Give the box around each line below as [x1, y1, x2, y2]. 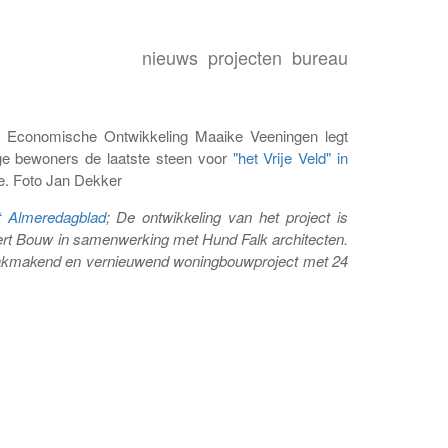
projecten [208, 44, 282, 71]
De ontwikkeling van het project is [116, 206, 349, 227]
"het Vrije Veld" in [232, 147, 348, 168]
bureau [292, 44, 348, 71]
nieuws [142, 44, 198, 71]
